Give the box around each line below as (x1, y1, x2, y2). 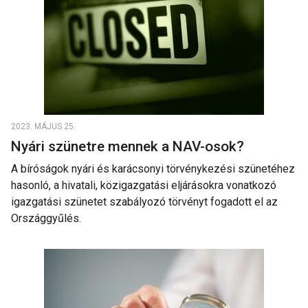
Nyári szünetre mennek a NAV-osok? (11, 138, 247, 155)
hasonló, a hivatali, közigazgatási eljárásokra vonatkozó (11, 179, 276, 192)
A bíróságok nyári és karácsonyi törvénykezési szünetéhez (11, 162, 295, 175)
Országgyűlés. (11, 212, 81, 225)
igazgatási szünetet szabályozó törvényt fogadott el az (11, 195, 278, 208)
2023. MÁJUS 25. (11, 122, 76, 131)
